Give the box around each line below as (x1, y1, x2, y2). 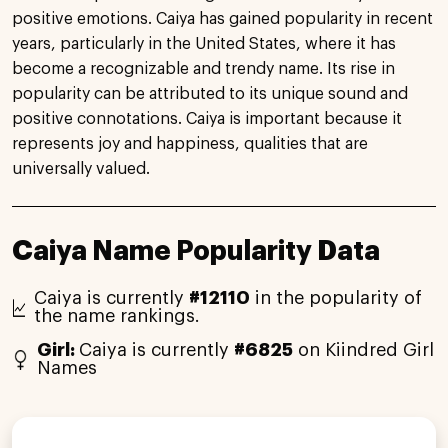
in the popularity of (250, 288, 423, 307)
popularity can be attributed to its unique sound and (12, 85, 408, 102)
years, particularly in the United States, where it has (12, 35, 396, 52)
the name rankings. (34, 306, 201, 325)
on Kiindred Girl (293, 340, 435, 359)
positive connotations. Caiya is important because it (12, 110, 402, 127)
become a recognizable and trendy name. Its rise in (12, 60, 395, 77)
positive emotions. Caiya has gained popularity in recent (12, 10, 433, 27)
